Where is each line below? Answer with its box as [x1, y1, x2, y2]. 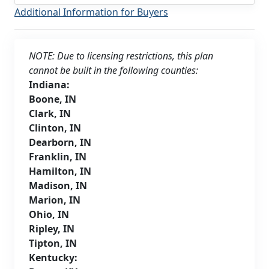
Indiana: [29, 77, 70, 91]
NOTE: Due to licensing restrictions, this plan [29, 49, 213, 62]
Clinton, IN [29, 121, 81, 134]
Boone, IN [29, 92, 76, 106]
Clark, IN [29, 106, 71, 120]
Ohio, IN [29, 207, 69, 221]
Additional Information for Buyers [14, 5, 168, 19]
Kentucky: [29, 250, 77, 264]
